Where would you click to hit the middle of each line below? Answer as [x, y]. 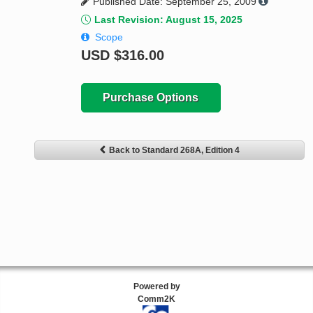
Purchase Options [151, 98]
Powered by [156, 287]
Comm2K [156, 299]
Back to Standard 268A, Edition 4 [174, 151]
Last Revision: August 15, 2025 [168, 20]
